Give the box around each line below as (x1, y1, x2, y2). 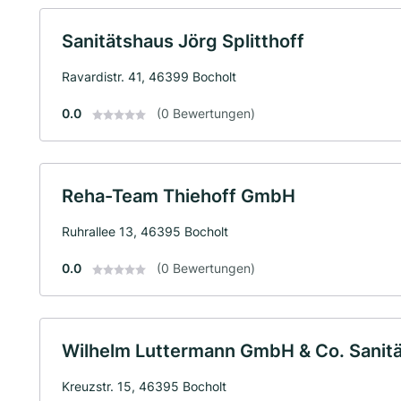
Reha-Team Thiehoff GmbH (62, 185, 295, 207)
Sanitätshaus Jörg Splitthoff (62, 30, 304, 52)
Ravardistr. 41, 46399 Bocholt (62, 69, 236, 84)
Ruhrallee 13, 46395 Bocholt (62, 224, 228, 239)
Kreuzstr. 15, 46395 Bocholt (62, 379, 226, 394)
